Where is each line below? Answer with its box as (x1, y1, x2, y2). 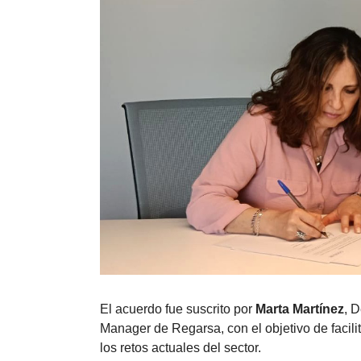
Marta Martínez (255, 301, 344, 316)
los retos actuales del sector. (100, 340, 261, 355)
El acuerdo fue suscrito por (100, 301, 255, 316)
